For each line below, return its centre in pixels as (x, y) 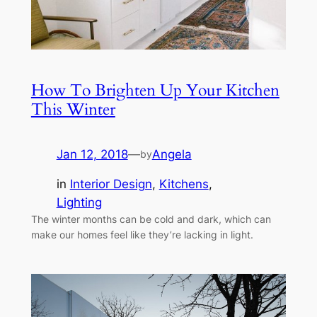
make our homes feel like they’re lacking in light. (142, 235)
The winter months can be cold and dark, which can (151, 219)
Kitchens (184, 184)
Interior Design (111, 184)
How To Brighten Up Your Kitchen (155, 91)
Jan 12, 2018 (92, 154)
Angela (172, 154)
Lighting (79, 203)
